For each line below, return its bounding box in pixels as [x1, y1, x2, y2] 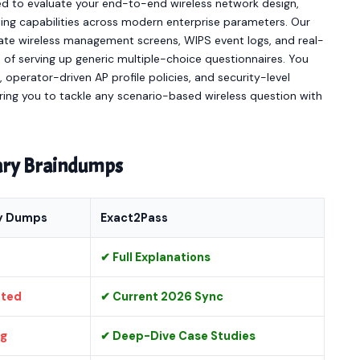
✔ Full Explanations [100, 250, 211, 264]
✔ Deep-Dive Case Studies [100, 329, 256, 343]
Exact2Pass [100, 211, 168, 225]
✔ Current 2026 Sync [100, 289, 223, 304]
